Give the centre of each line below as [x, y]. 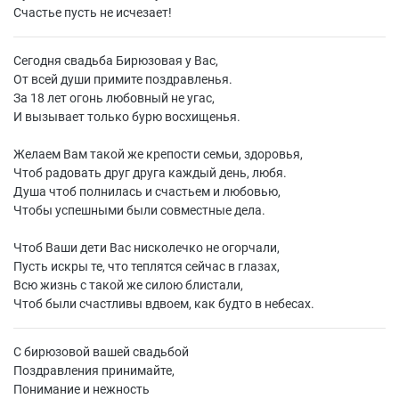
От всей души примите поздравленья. [123, 79]
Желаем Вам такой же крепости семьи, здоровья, [158, 154]
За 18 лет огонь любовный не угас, [114, 98]
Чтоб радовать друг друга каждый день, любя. [150, 173]
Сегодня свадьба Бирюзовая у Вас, [116, 61]
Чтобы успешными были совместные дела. [139, 210]
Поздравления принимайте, [94, 370]
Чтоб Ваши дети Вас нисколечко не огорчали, [147, 248]
